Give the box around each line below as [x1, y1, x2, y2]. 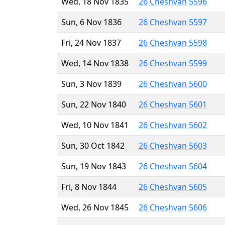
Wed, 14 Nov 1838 [61, 57, 129, 69]
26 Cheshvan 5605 [139, 181, 207, 192]
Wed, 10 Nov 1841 [61, 119, 129, 131]
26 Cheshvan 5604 [139, 160, 207, 172]
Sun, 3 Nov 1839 [61, 78, 122, 89]
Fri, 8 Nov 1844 [61, 181, 117, 192]
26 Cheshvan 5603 [139, 140, 207, 151]
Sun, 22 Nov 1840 [61, 98, 126, 110]
